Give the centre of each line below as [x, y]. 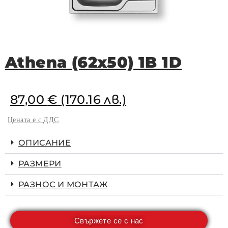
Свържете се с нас [109, 221]
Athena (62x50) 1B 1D [93, 63]
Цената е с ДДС [33, 120]
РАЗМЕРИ [40, 164]
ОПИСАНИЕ [45, 143]
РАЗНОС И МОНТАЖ [63, 185]
